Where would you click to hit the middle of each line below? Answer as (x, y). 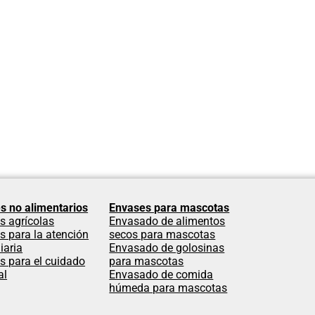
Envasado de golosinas (167, 248)
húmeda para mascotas (168, 288)
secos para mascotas (162, 234)
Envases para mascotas (169, 208)
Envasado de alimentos (167, 221)
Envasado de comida (161, 275)
